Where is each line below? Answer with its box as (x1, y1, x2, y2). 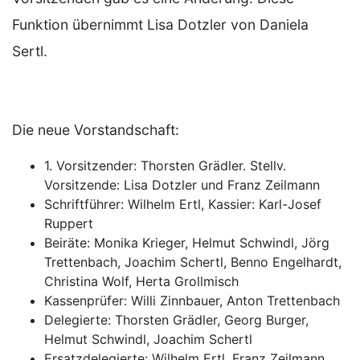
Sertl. (12, 42, 51, 59)
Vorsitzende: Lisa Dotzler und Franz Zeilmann (44, 176, 320, 193)
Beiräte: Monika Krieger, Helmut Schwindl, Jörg (44, 234, 329, 251)
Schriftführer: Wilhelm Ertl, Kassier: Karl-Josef (44, 195, 321, 212)
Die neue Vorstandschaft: (12, 121, 179, 138)
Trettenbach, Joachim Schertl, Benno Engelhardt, (44, 253, 342, 270)
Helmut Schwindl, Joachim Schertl (44, 330, 252, 347)
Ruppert (44, 215, 93, 231)
